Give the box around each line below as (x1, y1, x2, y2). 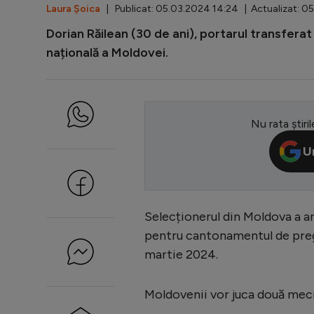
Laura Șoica (46, 2, 100, 15)
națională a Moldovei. (46, 44, 168, 60)
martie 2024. (144, 246, 218, 262)
